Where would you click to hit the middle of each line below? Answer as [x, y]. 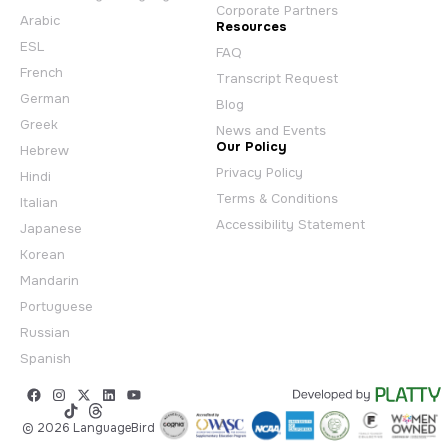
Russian [45, 333]
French [41, 73]
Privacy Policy [259, 173]
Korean [42, 255]
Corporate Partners [276, 11]
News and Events [270, 131]
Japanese [51, 229]
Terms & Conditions [276, 199]
